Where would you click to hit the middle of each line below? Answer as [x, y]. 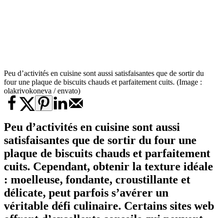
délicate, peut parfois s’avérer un [86, 193]
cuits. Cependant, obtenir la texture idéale [109, 167]
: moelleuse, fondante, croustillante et [97, 180]
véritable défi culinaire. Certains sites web [109, 206]
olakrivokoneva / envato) [42, 91]
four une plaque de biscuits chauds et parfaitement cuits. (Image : [103, 82]
